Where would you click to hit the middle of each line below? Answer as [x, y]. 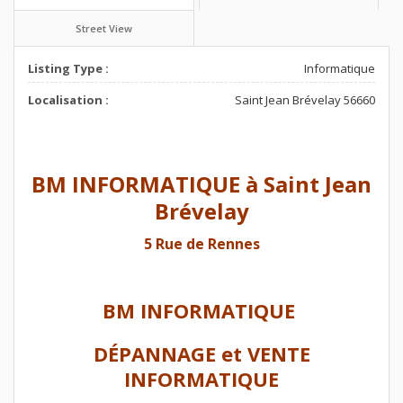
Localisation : [68, 99]
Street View [103, 28]
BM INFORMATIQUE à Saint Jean [201, 184]
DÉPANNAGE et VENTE [201, 353]
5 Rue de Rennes [201, 243]
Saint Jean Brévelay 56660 [305, 99]
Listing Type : [68, 68]
